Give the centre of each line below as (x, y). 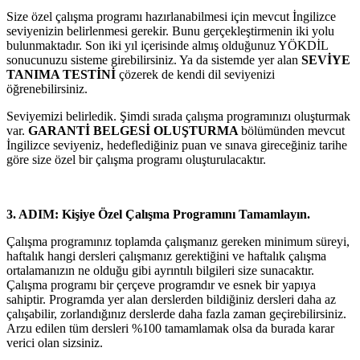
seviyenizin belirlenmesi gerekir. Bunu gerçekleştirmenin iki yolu (170, 31)
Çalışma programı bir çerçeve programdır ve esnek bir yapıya (161, 284)
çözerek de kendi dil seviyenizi (195, 74)
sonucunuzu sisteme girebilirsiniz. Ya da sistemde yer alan (154, 59)
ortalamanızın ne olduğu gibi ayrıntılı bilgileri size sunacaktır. (160, 270)
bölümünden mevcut (293, 130)
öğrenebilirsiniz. (47, 88)
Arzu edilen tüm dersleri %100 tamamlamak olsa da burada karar (170, 328)
